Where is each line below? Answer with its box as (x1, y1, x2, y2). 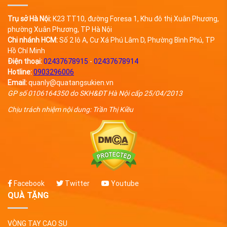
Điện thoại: (8, 57, 42, 66)
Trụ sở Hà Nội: (8, 14, 53, 24)
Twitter (63, 179, 90, 188)
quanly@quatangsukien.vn (27, 78, 113, 88)
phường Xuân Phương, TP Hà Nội (8, 25, 112, 34)
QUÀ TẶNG (8, 190, 49, 201)
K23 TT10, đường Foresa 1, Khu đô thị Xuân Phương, (53, 14, 219, 24)
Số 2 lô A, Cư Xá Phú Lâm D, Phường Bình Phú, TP (58, 35, 215, 45)
